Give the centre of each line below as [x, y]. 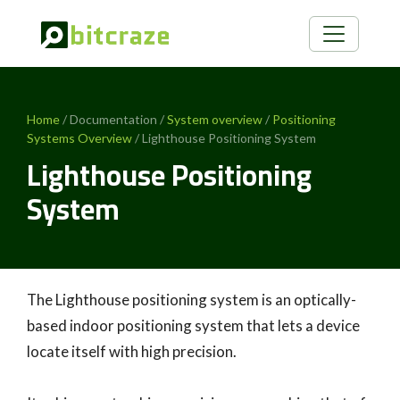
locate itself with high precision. [132, 351]
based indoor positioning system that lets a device [193, 325]
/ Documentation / [113, 119]
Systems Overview [79, 138]
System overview [215, 119]
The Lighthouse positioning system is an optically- [192, 300]
